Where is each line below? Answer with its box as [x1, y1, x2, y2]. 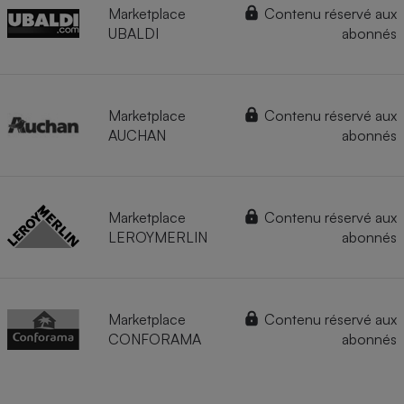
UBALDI [108, 24, 159, 43]
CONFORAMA [108, 330, 201, 349]
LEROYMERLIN [108, 228, 207, 247]
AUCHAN [108, 126, 166, 145]
